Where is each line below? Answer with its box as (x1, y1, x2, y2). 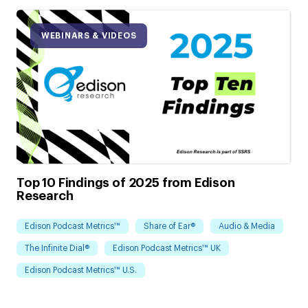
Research (16, 190, 74, 203)
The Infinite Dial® (25, 243, 89, 252)
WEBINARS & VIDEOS (41, 31, 137, 40)
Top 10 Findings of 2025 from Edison (16, 177, 235, 190)
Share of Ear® (144, 221, 195, 230)
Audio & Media (219, 221, 275, 230)
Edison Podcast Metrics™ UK (113, 243, 221, 252)
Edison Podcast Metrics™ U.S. (25, 265, 137, 274)
